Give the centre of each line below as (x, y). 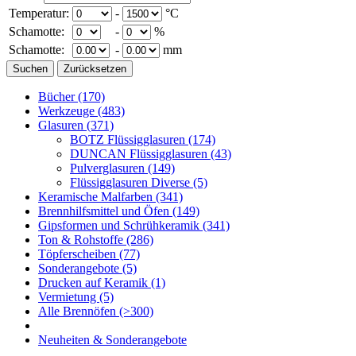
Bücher (58, 97)
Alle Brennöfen (79, 311)
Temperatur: (39, 13)
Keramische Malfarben (97, 197)
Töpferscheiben (79, 254)
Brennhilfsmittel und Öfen (105, 211)
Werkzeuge (68, 111)
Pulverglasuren (109, 168)
